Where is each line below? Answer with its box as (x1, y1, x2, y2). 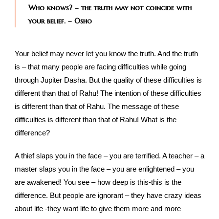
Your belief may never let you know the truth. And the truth (15, 49, 198, 58)
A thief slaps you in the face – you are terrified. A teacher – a (15, 152, 204, 160)
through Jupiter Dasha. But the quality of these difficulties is (15, 76, 202, 85)
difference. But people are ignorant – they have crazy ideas (15, 191, 201, 200)
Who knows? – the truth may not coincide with (28, 3, 192, 13)
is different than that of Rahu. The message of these (15, 102, 179, 111)
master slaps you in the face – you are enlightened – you (15, 165, 194, 174)
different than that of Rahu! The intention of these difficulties (15, 89, 201, 98)
